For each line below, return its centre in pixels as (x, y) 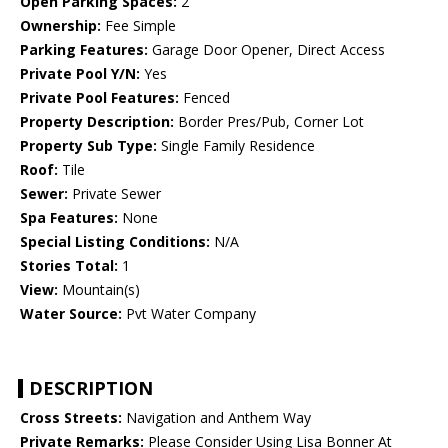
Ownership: (60, 26)
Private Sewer (114, 194)
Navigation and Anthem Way (216, 418)
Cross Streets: (71, 418)
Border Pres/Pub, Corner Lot (269, 122)
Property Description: (97, 122)
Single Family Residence (236, 146)
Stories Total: (69, 266)
